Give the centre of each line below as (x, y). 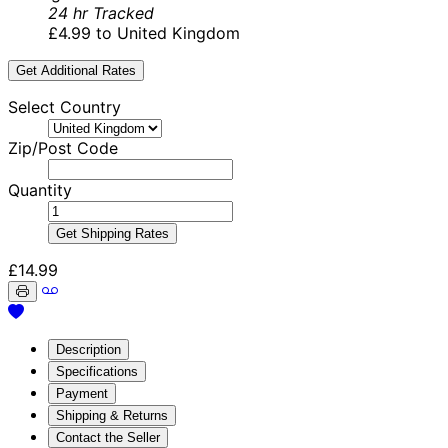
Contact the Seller (108, 438)
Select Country (64, 107)
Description (88, 350)
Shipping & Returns (112, 416)
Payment (82, 394)
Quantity (40, 190)
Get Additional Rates (76, 71)
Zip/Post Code (63, 148)
